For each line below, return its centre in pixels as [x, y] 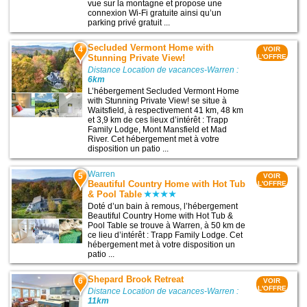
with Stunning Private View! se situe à [158, 101]
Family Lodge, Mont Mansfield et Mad [158, 130]
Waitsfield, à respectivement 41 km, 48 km [166, 111]
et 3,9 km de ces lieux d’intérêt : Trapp [158, 120]
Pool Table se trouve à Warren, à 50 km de [167, 225]
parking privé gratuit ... [129, 23]
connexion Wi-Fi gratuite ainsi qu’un [155, 13]
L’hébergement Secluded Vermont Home [164, 91]
